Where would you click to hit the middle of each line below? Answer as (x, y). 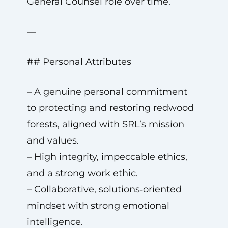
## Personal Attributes (79, 62)
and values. (53, 140)
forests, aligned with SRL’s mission (105, 124)
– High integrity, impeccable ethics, (107, 157)
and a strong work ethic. (82, 173)
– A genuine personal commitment (107, 92)
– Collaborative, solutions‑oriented (104, 189)
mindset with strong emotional (98, 206)
